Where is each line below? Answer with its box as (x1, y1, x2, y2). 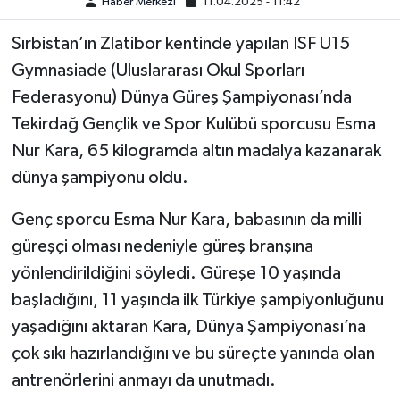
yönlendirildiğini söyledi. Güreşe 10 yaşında (11, 264, 341, 283)
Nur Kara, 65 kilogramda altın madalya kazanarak (11, 142, 381, 161)
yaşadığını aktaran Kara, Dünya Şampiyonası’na (11, 318, 366, 337)
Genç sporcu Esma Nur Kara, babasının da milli (11, 211, 362, 229)
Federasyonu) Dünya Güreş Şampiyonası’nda (11, 88, 352, 107)
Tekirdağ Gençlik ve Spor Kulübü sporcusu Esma (11, 115, 376, 134)
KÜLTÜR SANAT (47, 125, 160, 140)
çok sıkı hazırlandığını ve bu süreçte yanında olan (11, 345, 375, 363)
